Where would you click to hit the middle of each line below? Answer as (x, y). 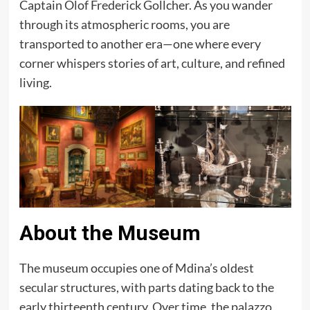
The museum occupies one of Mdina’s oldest (136, 268)
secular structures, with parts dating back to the (146, 288)
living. (35, 83)
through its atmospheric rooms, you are (124, 25)
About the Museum (110, 233)
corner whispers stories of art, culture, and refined (152, 63)
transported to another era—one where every (140, 44)
